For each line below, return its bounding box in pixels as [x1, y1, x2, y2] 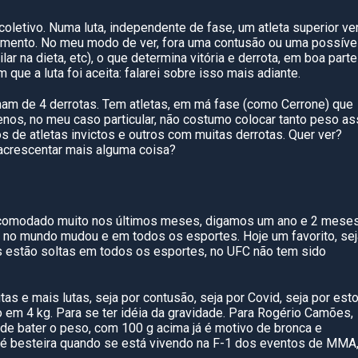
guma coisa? [105, 142, 176, 157]
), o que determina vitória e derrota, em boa [87, 50, 328, 66]
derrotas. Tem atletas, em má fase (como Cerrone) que [46, 97, 353, 112]
